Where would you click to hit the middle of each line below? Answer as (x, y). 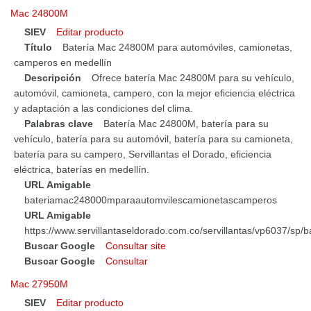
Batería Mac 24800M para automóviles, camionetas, (177, 48)
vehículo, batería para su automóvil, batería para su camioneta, (153, 139)
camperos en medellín (63, 63)
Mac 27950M (39, 284)
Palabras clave (59, 124)
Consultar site (136, 246)
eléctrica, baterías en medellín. (82, 170)
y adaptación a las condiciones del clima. (103, 109)
